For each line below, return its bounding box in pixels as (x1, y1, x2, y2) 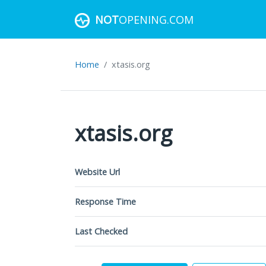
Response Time (75, 196, 136, 207)
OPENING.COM (119, 12, 194, 27)
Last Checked (75, 226, 128, 237)
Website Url (75, 166, 120, 178)
